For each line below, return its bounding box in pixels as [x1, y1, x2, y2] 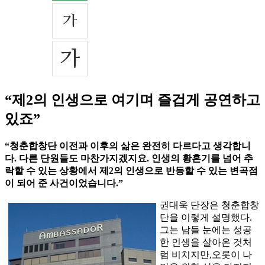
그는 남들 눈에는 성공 [160, 225, 252, 235]
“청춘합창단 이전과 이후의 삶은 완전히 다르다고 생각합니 [5, 141, 251, 151]
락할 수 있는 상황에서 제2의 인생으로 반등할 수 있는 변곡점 [5, 166, 258, 176]
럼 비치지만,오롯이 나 [160, 250, 252, 260]
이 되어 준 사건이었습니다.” [5, 178, 123, 189]
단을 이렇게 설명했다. [160, 212, 252, 223]
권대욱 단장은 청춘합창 [160, 200, 259, 211]
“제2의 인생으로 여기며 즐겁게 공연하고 [5, 92, 260, 108]
